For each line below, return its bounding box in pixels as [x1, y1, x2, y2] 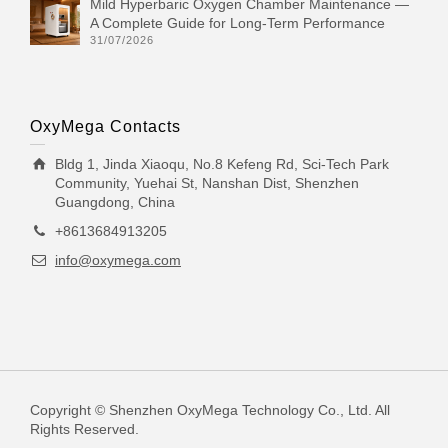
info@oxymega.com [55, 252, 181, 268]
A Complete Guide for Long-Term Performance [90, 15, 385, 31]
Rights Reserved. [30, 421, 139, 437]
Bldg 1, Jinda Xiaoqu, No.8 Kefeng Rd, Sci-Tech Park [55, 156, 389, 172]
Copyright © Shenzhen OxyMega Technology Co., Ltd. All [30, 402, 390, 418]
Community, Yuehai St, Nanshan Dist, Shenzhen [55, 175, 359, 191]
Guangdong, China [55, 194, 175, 210]
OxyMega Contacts [30, 118, 181, 135]
